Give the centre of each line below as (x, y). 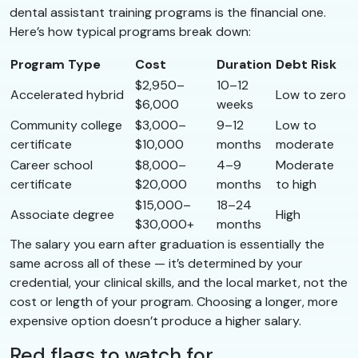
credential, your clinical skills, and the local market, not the (179, 283)
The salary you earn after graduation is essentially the (167, 245)
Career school (52, 165)
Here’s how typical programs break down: (130, 32)
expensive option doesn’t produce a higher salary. (155, 321)
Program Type (56, 65)
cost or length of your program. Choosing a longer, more (174, 302)
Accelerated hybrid (67, 95)
